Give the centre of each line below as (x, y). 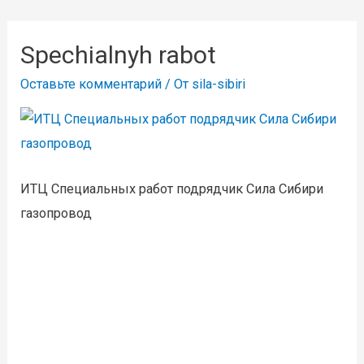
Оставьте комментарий (91, 84)
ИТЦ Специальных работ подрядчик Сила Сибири (172, 188)
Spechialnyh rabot (119, 55)
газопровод (56, 213)
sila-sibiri (219, 84)
